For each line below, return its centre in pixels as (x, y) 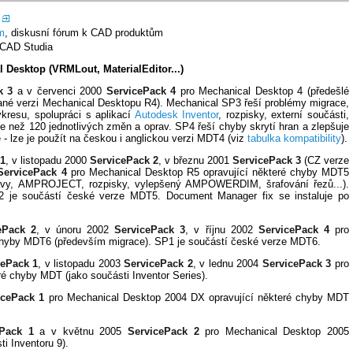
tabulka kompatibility (294, 138)
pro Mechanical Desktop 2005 (274, 331)
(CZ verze (325, 160)
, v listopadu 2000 (48, 160)
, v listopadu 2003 (81, 263)
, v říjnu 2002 (222, 229)
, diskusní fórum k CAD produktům (84, 32)
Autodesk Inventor (176, 114)
